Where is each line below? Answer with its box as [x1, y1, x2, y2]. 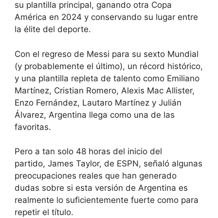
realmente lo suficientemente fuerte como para [15, 195, 199, 205]
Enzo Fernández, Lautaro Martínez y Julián [15, 97, 182, 108]
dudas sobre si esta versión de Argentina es [15, 183, 188, 193]
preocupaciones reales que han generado [15, 171, 177, 181]
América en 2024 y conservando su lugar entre [15, 12, 198, 22]
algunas [169, 159, 202, 169]
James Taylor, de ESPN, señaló [48, 159, 169, 169]
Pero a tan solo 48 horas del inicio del [15, 146, 162, 157]
